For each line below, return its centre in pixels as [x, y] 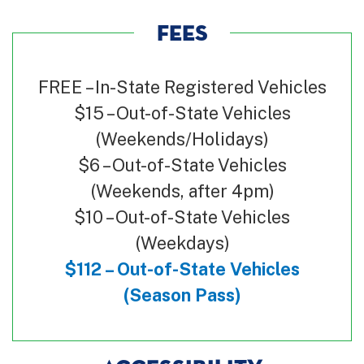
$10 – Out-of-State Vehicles [182, 217]
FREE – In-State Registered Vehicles [182, 87]
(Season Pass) [182, 295]
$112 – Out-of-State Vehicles [182, 269]
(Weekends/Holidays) [182, 139]
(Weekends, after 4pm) [182, 191]
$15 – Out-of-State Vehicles [182, 113]
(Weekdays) [182, 243]
